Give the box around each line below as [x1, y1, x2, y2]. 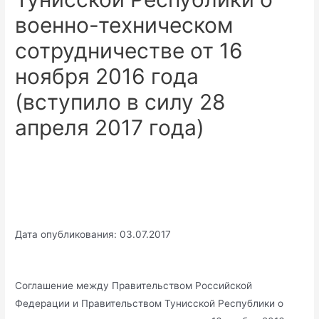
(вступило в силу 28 [15, 89, 226, 115]
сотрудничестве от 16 [15, 38, 244, 64]
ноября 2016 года [15, 63, 199, 90]
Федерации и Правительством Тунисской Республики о [15, 298, 284, 310]
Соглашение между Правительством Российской [15, 280, 253, 292]
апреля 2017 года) [15, 115, 205, 141]
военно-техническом [15, 12, 234, 38]
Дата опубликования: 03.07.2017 [15, 229, 172, 241]
